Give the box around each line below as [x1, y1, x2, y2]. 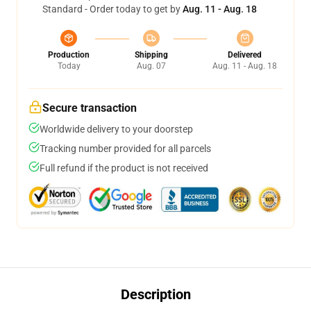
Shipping [134, 50, 168, 60]
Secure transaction [42, 101, 137, 115]
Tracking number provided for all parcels [40, 143, 211, 154]
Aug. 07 [136, 61, 166, 71]
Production [48, 50, 90, 60]
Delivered [228, 50, 262, 60]
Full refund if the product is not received [40, 162, 208, 174]
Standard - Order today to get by [42, 3, 183, 15]
